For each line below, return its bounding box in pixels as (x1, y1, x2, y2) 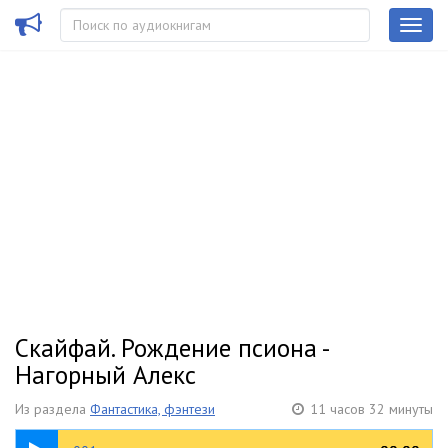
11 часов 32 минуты (310, 400, 433, 418)
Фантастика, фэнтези (90, 400, 215, 418)
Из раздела (15, 400, 90, 418)
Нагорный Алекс (15, 359, 196, 391)
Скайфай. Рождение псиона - (15, 332, 328, 364)
